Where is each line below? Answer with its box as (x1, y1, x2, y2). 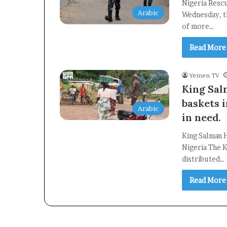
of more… (182, 22, 214, 30)
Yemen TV (190, 71, 219, 79)
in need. (182, 111, 221, 124)
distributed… (182, 155, 224, 163)
